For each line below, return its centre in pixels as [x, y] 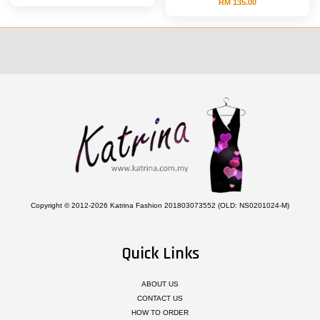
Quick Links [160, 254]
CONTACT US [160, 298]
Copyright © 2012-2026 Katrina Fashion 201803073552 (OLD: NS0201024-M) [160, 206]
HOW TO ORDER [160, 312]
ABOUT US [160, 284]
